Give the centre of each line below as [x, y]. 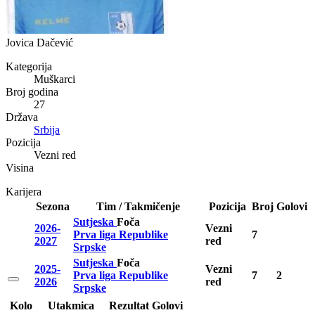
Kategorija [29, 66]
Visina [20, 168]
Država [22, 117]
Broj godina [32, 92]
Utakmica [71, 306]
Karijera [24, 192]
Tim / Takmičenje [138, 206]
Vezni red [55, 155]
